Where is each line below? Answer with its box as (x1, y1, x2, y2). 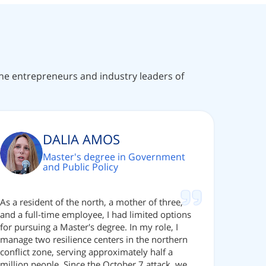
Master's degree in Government (43, 150, 185, 164)
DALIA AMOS (43, 130, 120, 148)
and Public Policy (43, 160, 118, 174)
